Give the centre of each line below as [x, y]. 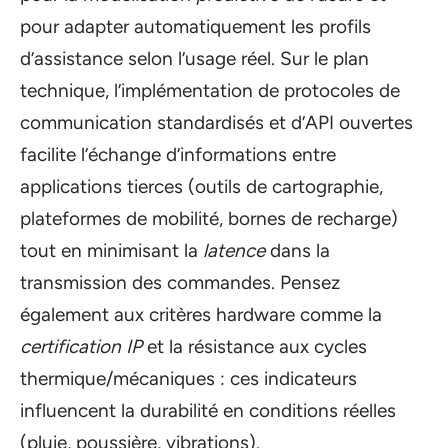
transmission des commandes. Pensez [180, 283]
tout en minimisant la [111, 251]
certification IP [81, 347]
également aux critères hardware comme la [201, 315]
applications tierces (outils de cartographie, [201, 187]
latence [234, 251]
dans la [297, 251]
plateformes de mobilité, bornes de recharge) [209, 219]
